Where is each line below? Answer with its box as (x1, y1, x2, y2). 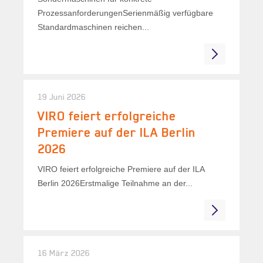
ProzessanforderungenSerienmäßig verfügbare (38, 8, 213, 18)
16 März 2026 (38, 248, 90, 258)
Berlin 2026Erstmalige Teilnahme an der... (38, 178, 193, 188)
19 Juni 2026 (38, 92, 86, 102)
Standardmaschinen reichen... (38, 22, 149, 32)
